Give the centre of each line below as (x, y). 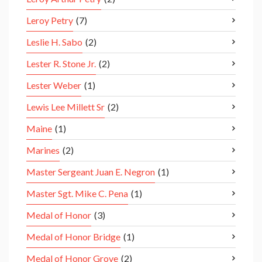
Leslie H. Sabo (54, 42)
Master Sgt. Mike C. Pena (77, 194)
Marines (43, 150)
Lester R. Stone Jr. (61, 64)
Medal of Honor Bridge (73, 237)
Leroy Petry (50, 20)
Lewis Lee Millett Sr (65, 107)
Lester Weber (54, 85)
